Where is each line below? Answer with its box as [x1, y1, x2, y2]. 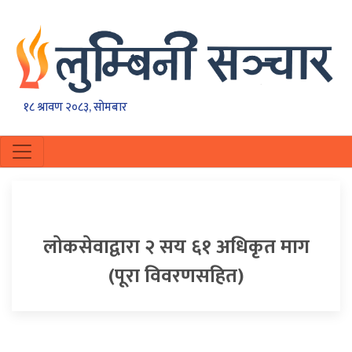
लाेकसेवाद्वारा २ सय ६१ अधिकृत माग [42, 231, 310, 264]
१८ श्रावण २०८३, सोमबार [24, 97, 127, 118]
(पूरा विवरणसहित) [108, 260, 244, 293]
